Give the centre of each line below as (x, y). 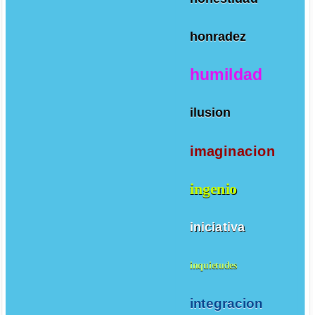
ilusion (210, 113)
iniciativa (217, 227)
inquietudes (213, 265)
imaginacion (232, 151)
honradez (218, 36)
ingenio (213, 189)
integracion (226, 303)
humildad (226, 75)
